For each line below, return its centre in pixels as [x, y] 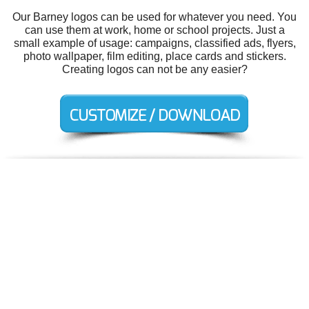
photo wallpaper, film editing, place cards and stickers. [154, 56]
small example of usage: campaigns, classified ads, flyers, [154, 43]
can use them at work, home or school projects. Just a [154, 30]
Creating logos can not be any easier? [154, 69]
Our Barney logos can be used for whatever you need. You [154, 17]
